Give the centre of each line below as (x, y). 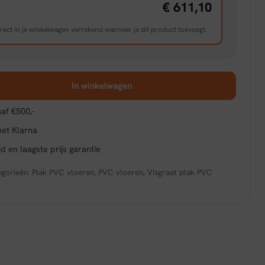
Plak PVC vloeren (63, 172)
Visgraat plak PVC (180, 172)
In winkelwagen (101, 86)
